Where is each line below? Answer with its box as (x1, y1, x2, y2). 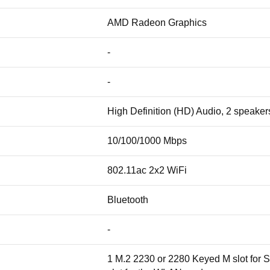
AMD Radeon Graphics (107, 17, 207, 28)
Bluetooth (107, 195, 148, 206)
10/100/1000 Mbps (107, 136, 187, 146)
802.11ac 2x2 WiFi (107, 165, 187, 176)
